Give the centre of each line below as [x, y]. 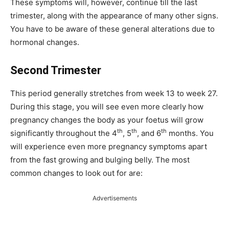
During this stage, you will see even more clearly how [107, 106]
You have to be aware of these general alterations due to [112, 29]
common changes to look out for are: [76, 173]
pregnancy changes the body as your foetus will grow [107, 120]
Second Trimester [56, 70]
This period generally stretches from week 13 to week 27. [114, 93]
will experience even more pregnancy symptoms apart [109, 146]
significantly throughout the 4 [64, 133]
